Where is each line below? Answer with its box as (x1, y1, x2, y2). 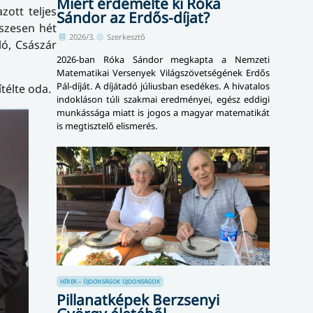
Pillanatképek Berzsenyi (57, 289, 219, 310)
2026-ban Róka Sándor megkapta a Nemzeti (57, 53, 270, 66)
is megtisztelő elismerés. (57, 119, 157, 133)
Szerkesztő (107, 31, 145, 43)
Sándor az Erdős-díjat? (57, 8, 210, 28)
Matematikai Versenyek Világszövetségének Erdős (57, 66, 270, 80)
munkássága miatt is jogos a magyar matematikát (57, 106, 270, 119)
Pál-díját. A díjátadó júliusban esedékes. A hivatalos (57, 80, 270, 93)
